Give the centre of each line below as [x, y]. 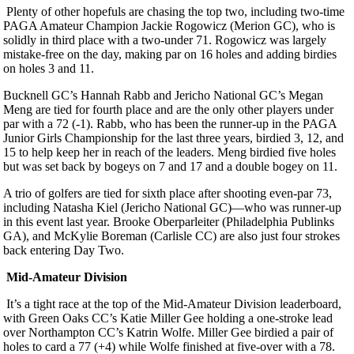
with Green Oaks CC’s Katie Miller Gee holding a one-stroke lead [168, 318]
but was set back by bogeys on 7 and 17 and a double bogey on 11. [172, 166]
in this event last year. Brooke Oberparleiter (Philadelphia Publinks [169, 221]
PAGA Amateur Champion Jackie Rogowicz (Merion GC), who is [169, 25]
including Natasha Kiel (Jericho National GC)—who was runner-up [172, 207]
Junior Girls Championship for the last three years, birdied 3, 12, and [173, 137]
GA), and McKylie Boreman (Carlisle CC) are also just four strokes [171, 235]
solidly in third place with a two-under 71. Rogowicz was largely [165, 40]
